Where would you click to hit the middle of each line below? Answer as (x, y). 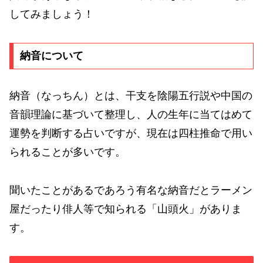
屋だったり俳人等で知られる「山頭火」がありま (126, 209)
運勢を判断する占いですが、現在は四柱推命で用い (131, 134)
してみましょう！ (52, 14)
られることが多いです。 (68, 152)
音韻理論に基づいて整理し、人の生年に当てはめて (131, 115)
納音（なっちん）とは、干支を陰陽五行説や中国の (131, 96)
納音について (51, 56)
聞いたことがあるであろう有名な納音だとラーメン (131, 190)
